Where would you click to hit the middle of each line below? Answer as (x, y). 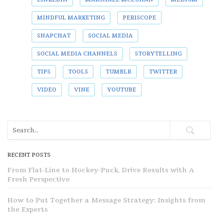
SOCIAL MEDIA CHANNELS (77, 54)
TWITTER (163, 72)
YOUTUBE (122, 90)
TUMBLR (118, 72)
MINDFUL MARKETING (71, 18)
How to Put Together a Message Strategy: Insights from (106, 200)
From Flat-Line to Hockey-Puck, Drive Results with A (101, 170)
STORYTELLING (158, 54)
